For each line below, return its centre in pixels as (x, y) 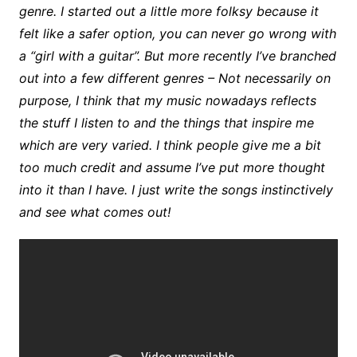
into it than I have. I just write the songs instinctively (176, 189)
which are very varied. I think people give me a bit (170, 145)
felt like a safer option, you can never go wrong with (177, 33)
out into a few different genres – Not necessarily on (175, 78)
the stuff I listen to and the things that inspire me (166, 122)
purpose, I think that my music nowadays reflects (167, 100)
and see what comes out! (94, 212)
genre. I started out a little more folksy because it (169, 11)
